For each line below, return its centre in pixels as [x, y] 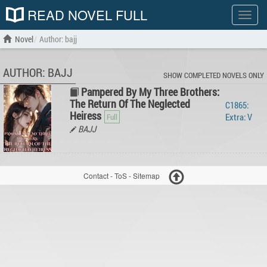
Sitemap [146, 176]
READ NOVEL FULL [86, 15]
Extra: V [239, 117]
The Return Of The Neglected [130, 104]
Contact [96, 176]
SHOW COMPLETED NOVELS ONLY [214, 75]
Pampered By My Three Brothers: [150, 92]
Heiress [86, 116]
